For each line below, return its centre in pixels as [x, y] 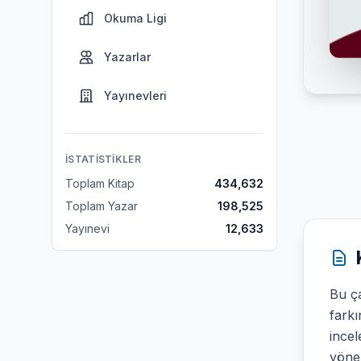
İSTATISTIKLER [103, 159]
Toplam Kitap [100, 183]
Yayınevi [87, 228]
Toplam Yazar [102, 206]
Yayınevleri [135, 95]
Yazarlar [127, 57]
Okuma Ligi [135, 18]
